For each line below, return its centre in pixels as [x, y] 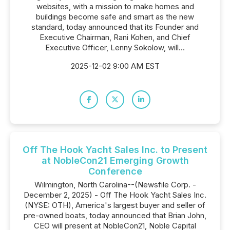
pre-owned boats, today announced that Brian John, [115, 215]
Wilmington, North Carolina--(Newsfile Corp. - [115, 185]
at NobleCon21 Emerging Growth [115, 160]
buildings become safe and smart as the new [115, 17]
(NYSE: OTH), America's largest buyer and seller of [115, 205]
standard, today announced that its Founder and [115, 27]
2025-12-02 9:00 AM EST [115, 66]
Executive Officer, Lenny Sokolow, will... [115, 47]
